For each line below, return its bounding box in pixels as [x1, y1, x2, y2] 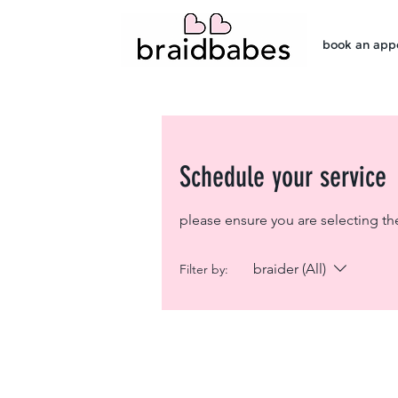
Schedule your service [179, 160, 386, 194]
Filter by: [179, 260, 228, 277]
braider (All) [253, 260, 326, 277]
